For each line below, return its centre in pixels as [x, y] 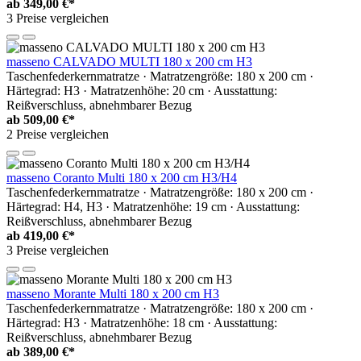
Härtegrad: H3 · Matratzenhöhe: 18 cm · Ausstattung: [142, 322]
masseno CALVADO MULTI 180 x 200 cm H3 [129, 61]
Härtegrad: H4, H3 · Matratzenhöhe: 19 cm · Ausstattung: [153, 206]
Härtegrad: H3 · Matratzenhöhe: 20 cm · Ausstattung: [142, 90]
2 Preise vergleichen [58, 134]
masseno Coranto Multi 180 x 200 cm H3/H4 [122, 177]
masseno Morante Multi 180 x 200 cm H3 [113, 293]
